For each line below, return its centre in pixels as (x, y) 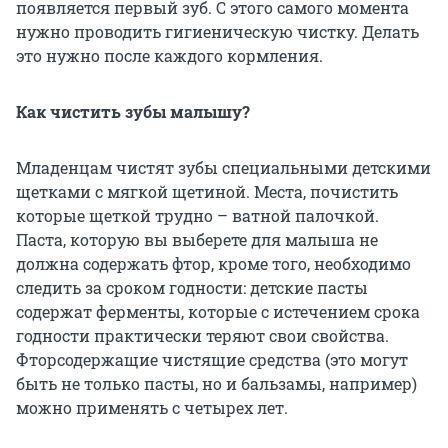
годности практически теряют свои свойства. (202, 335)
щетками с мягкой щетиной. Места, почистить (207, 191)
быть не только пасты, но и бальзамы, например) (216, 383)
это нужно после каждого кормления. (169, 55)
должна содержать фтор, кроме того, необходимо (213, 263)
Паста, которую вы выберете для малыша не (197, 239)
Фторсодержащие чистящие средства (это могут (212, 359)
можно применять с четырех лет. (152, 407)
